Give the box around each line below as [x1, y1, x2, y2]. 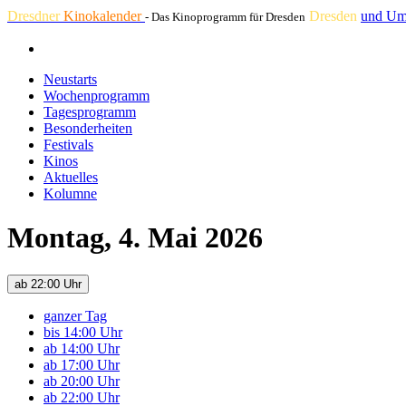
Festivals [43, 137, 93, 152]
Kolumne [43, 186, 97, 201]
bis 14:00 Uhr [43, 324, 122, 340]
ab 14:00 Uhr [43, 340, 120, 356]
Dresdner [7, 8, 63, 24]
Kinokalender [63, 8, 145, 24]
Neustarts [43, 72, 97, 87]
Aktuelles [43, 169, 98, 185]
